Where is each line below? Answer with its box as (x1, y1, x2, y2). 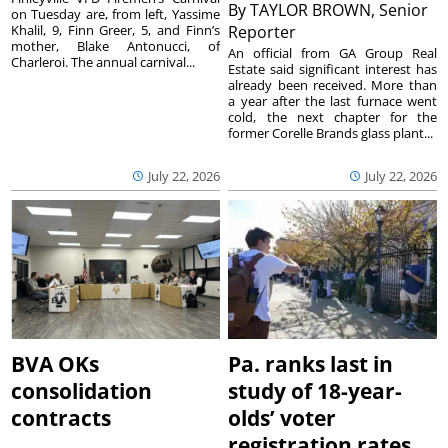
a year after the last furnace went (228, 91, 437, 110)
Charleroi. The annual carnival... (11, 52, 196, 71)
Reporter (228, 20, 301, 43)
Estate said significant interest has (228, 59, 437, 78)
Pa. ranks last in (228, 349, 394, 378)
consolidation (11, 376, 153, 405)
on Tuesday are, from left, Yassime (11, 4, 220, 23)
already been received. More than (228, 75, 437, 94)
